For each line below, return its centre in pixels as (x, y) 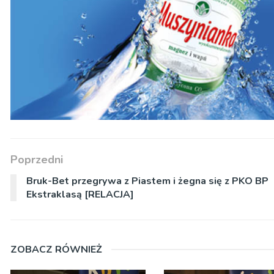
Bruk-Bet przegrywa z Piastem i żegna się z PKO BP (147, 181)
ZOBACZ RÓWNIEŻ (56, 250)
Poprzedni (37, 160)
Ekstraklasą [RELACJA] (80, 195)
